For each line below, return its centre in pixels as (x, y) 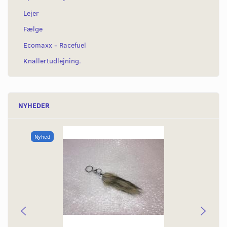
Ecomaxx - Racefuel (55, 45)
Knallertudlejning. (52, 61)
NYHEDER (34, 105)
